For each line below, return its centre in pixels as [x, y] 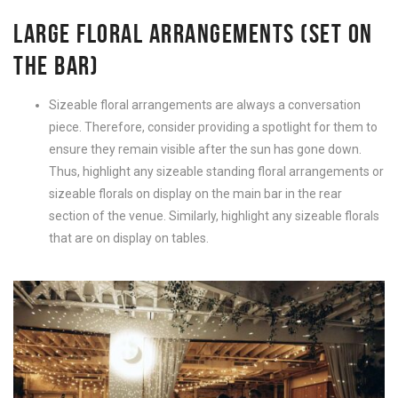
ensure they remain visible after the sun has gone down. [205, 150]
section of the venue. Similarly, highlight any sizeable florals [214, 216]
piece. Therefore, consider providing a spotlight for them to [213, 127]
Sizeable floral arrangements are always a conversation [205, 105]
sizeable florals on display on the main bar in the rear [195, 194]
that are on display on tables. [129, 239]
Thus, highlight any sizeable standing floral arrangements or [216, 172]
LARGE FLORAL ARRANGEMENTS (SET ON [193, 34]
